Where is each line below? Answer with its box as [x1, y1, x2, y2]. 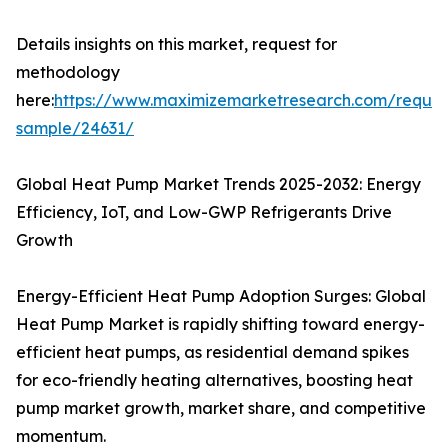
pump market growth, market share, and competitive [16, 397, 426, 418]
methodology [16, 61, 120, 82]
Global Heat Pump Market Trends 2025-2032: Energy [16, 173, 421, 194]
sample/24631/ [16, 117, 134, 138]
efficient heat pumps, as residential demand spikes [16, 341, 409, 362]
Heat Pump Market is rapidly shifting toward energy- [16, 313, 425, 334]
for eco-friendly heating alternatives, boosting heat [16, 369, 413, 390]
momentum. [16, 425, 106, 446]
